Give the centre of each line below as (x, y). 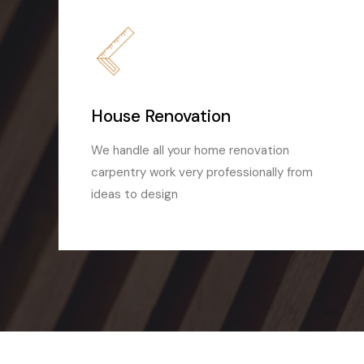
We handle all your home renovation (190, 151)
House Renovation (161, 117)
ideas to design (134, 195)
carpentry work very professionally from (202, 173)
